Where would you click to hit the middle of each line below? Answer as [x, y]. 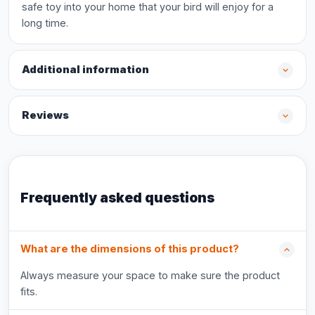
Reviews [45, 115]
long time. [45, 23]
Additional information [85, 70]
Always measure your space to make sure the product [150, 275]
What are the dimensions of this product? [130, 249]
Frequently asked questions [117, 198]
